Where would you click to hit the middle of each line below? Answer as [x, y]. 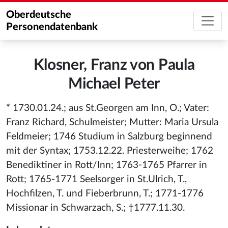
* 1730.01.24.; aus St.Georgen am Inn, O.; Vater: [108, 108]
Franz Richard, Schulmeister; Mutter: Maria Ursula [112, 122]
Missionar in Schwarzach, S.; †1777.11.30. [95, 208]
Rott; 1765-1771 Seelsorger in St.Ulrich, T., [96, 179]
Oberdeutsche [39, 15]
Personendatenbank [52, 27]
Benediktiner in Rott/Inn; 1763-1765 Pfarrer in [107, 165]
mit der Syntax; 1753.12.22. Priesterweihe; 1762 [110, 151]
